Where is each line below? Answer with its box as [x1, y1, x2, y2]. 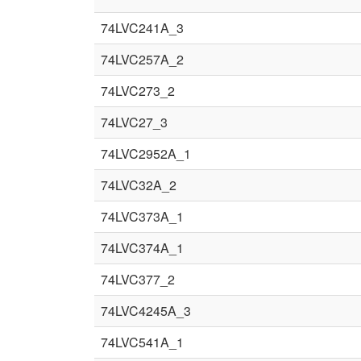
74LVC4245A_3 [101, 301, 191, 320]
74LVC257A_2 [101, 50, 184, 68]
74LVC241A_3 [101, 19, 184, 37]
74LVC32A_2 [101, 176, 176, 194]
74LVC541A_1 [101, 333, 184, 351]
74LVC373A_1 [101, 207, 184, 226]
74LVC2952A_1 [101, 144, 191, 163]
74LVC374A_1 [101, 239, 184, 257]
